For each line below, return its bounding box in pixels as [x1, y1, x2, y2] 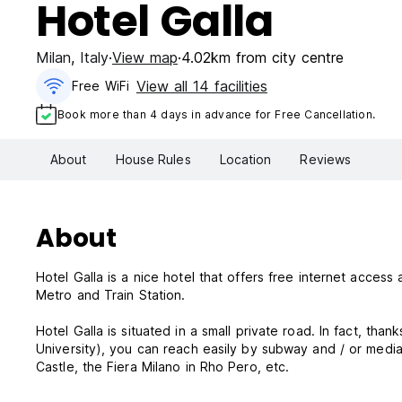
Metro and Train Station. [36, 287, 186, 303]
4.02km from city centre [181, 48, 344, 66]
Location [219, 152, 272, 168]
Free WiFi [72, 78, 129, 93]
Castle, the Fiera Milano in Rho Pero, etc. [36, 359, 290, 375]
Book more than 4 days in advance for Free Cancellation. [57, 107, 375, 121]
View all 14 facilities [135, 77, 267, 95]
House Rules [115, 152, 191, 168]
